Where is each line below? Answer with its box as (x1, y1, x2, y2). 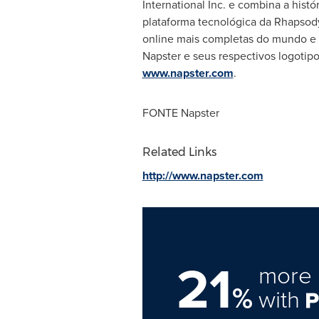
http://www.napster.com (142, 167, 263, 184)
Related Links (142, 145, 216, 159)
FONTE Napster (142, 105, 219, 121)
